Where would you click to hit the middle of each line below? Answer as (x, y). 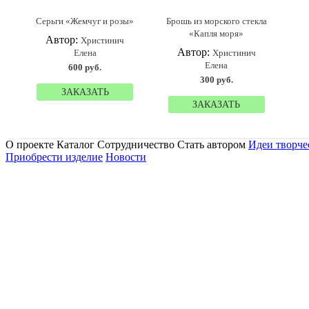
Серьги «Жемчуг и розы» (85, 21)
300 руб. (216, 80)
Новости (126, 157)
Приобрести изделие (54, 157)
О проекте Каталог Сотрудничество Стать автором (127, 144)
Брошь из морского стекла (216, 21)
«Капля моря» (217, 33)
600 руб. (85, 67)
